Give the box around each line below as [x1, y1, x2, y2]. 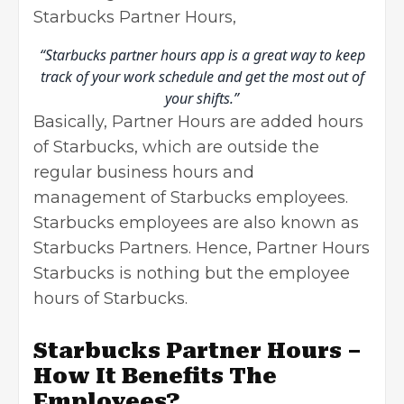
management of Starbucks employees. [33, 188, 348, 208]
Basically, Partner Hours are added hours [33, 112, 363, 133]
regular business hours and [33, 162, 254, 183]
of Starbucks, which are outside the [33, 137, 319, 158]
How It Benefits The [33, 363, 277, 390]
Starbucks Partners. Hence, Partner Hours [33, 238, 370, 259]
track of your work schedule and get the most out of [40, 67, 364, 87]
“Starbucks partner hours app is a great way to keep [39, 45, 365, 66]
